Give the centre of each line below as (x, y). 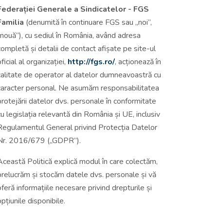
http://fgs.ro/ (91, 62)
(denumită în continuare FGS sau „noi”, (88, 22)
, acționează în (138, 62)
